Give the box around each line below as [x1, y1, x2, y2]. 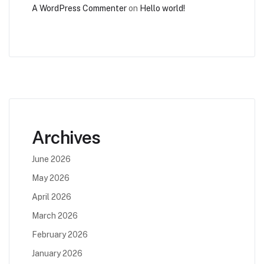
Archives [32, 127, 101, 148]
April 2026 [32, 192, 71, 202]
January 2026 [32, 249, 82, 259]
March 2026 [32, 211, 78, 221]
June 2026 [32, 154, 71, 164]
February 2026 [32, 230, 88, 240]
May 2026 [32, 173, 70, 183]
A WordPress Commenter [32, 4, 127, 14]
